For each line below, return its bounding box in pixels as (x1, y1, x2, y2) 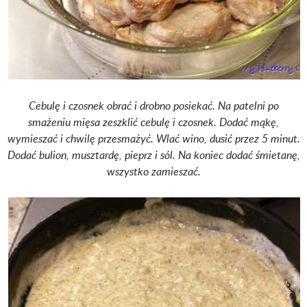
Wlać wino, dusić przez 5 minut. (156, 131, 300, 147)
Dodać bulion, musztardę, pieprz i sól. (7, 147, 178, 163)
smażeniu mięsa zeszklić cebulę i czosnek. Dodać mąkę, (28, 114, 279, 130)
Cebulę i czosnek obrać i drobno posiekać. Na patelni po (28, 98, 279, 114)
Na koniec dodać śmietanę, (177, 147, 300, 163)
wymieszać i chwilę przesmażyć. (7, 131, 156, 147)
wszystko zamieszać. (106, 164, 201, 180)
